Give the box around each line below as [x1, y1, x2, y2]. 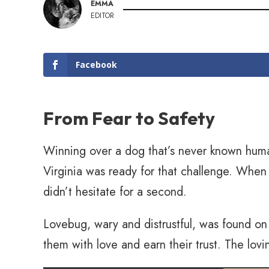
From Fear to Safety [43, 107, 215, 130]
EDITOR [91, 10, 114, 21]
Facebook [76, 59, 117, 70]
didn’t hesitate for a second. [43, 183, 187, 201]
